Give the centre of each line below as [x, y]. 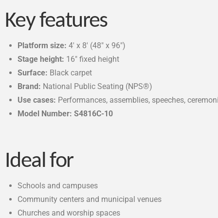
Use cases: [37, 100]
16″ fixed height [92, 59]
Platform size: [42, 45]
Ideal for [39, 162]
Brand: [29, 86]
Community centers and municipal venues [90, 200]
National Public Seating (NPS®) [97, 86]
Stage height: [41, 59]
